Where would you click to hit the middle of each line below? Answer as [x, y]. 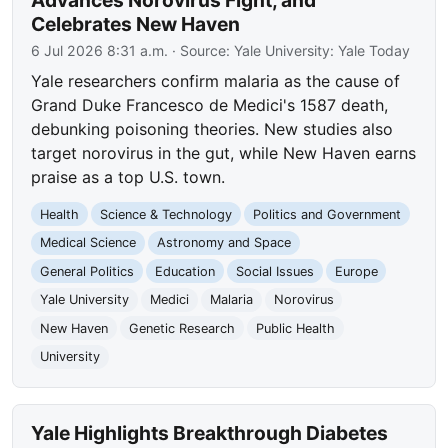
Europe [356, 271]
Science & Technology [165, 214]
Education [184, 271]
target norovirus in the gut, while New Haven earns [224, 153]
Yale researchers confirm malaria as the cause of [216, 81]
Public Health [295, 328]
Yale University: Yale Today [322, 51]
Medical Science [88, 243]
